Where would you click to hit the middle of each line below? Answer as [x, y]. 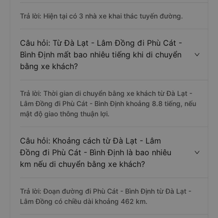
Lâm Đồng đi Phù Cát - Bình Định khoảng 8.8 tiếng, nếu [108, 103]
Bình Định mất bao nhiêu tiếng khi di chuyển [101, 54]
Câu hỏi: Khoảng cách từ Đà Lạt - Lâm [91, 141]
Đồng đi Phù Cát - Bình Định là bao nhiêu [96, 152]
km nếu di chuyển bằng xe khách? [82, 164]
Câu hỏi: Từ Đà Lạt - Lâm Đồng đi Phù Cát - [101, 43]
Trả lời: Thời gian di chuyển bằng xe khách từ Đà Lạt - [106, 93]
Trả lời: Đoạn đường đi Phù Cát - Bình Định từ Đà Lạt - [106, 191]
